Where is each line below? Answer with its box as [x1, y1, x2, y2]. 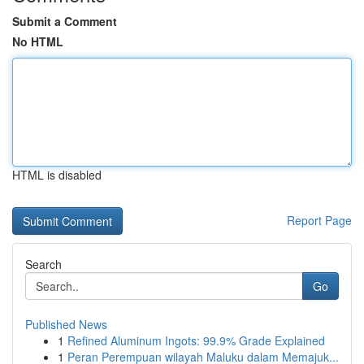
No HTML [12, 33, 63, 50]
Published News [25, 316, 107, 332]
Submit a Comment [12, 13, 117, 29]
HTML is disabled [12, 167, 102, 183]
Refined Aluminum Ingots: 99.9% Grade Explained [67, 332, 325, 349]
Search [25, 256, 62, 272]
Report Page [287, 212, 352, 228]
